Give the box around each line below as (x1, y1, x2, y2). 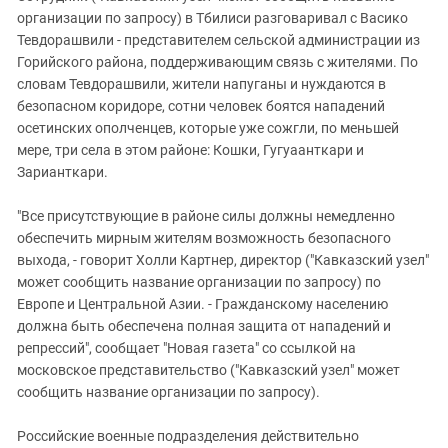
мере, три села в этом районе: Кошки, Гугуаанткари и (17, 142, 364, 158)
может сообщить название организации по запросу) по (17, 274, 381, 290)
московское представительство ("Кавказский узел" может (17, 362, 400, 378)
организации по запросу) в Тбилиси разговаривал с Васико (17, 10, 408, 26)
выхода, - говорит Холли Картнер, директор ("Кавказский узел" (17, 252, 429, 268)
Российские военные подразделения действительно (17, 428, 359, 444)
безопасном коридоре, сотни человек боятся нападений (17, 98, 385, 114)
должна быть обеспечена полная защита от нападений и (17, 318, 391, 334)
